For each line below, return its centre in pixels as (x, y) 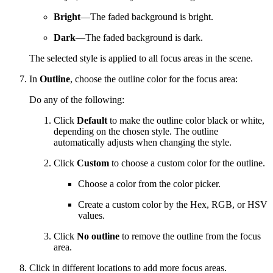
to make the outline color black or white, (186, 120)
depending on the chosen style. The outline (136, 131)
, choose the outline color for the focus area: (154, 79)
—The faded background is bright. (147, 16)
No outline (98, 236)
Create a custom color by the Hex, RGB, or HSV (173, 204)
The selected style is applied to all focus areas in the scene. (141, 58)
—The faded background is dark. (139, 37)
